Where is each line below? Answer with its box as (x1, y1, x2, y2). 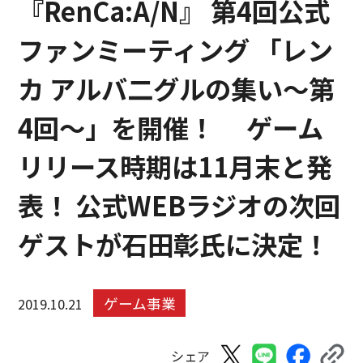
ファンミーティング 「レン (18, 30, 334, 68)
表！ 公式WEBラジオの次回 (18, 186, 341, 224)
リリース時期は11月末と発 (18, 147, 333, 185)
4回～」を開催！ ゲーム (18, 108, 324, 146)
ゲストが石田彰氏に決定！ (18, 224, 330, 263)
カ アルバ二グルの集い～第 (18, 69, 335, 107)
